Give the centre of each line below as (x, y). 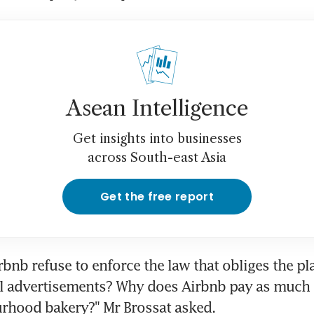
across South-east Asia (157, 158)
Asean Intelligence (157, 109)
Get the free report (157, 197)
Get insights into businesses (157, 139)
